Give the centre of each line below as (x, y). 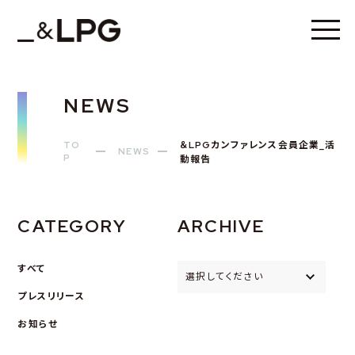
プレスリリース (52, 296)
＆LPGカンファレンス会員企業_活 (258, 145)
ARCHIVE (221, 226)
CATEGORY (72, 226)
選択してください (225, 277)
